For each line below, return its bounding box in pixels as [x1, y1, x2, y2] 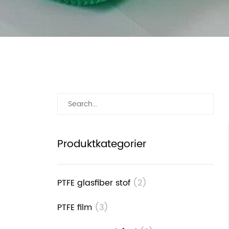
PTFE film [57, 201, 95, 214]
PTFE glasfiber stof [57, 176, 133, 190]
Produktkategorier [57, 136, 146, 153]
